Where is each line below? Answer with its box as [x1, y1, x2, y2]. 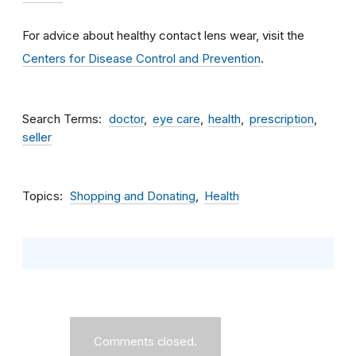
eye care [152, 112, 200, 127]
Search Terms [22, 111, 99, 127]
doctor [109, 112, 144, 127]
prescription [249, 112, 314, 127]
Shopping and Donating [70, 189, 195, 204]
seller [22, 130, 52, 145]
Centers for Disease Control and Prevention [22, 51, 261, 67]
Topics [22, 188, 60, 204]
